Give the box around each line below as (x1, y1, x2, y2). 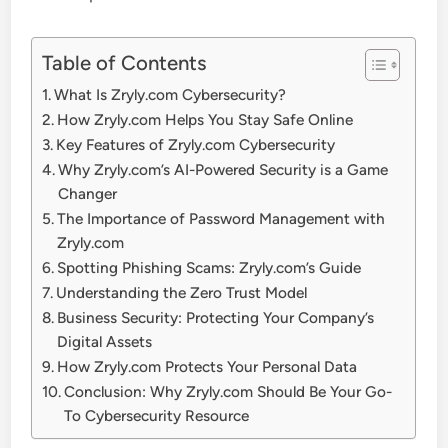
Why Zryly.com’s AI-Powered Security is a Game (58, 159, 389, 179)
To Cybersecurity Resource (64, 405, 250, 425)
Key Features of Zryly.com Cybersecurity (56, 134, 336, 154)
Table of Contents (42, 50, 208, 75)
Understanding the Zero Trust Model (56, 282, 308, 302)
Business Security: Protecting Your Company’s (57, 307, 375, 327)
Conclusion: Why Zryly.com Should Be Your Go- (64, 381, 393, 401)
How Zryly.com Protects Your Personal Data (57, 356, 358, 376)
